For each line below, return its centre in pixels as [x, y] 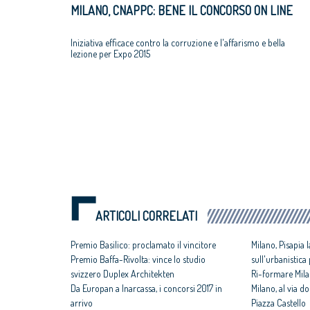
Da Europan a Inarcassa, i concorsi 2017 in [146, 289]
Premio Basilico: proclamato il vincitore [143, 245]
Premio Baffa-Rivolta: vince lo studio [138, 259]
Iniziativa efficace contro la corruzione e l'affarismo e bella [178, 42]
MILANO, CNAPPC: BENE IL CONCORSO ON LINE [182, 10]
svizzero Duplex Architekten [122, 274]
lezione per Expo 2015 [110, 53]
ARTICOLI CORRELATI [146, 216]
